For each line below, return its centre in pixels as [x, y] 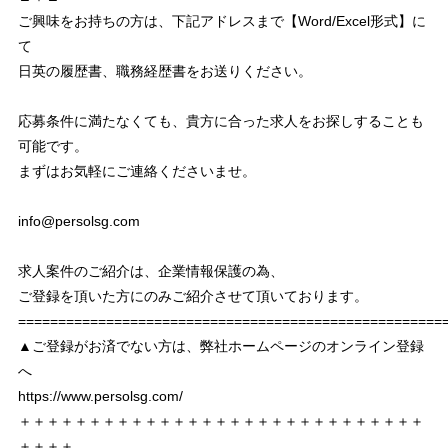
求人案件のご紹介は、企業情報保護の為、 [150, 271]
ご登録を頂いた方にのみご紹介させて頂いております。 [192, 296]
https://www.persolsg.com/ [100, 396]
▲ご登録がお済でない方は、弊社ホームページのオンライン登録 [220, 346]
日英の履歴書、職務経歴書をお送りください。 [164, 71]
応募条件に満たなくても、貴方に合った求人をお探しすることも [220, 121]
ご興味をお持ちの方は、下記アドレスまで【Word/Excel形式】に [221, 21]
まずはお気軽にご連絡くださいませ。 [136, 171]
